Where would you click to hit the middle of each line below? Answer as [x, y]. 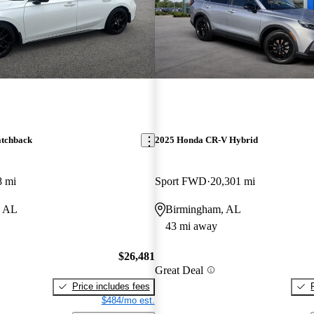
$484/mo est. [128, 300]
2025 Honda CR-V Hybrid [206, 140]
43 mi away [191, 226]
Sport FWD [180, 182]
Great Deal [179, 270]
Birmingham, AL [203, 210]
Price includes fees [111, 286]
